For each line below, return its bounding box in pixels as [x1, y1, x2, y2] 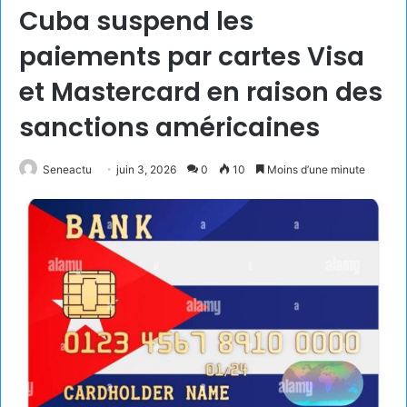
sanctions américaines [19, 109, 320, 145]
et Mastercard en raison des [19, 74, 382, 110]
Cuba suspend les [19, 3, 253, 39]
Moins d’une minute [264, 162, 365, 176]
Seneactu [43, 162, 92, 176]
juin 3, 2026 [116, 162, 176, 176]
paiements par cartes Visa [19, 38, 364, 74]
